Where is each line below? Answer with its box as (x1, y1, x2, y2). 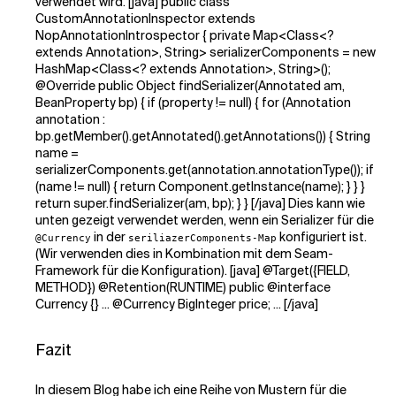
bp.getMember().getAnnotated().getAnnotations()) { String (35, 128, 370, 144)
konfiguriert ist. (277, 229, 367, 245)
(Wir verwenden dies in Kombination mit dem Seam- (35, 246, 333, 262)
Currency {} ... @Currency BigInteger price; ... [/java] (35, 296, 318, 312)
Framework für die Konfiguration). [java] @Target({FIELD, (35, 263, 350, 278)
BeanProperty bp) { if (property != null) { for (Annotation (35, 95, 351, 110)
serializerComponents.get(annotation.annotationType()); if (35, 162, 374, 178)
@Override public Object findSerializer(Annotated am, (35, 78, 345, 94)
